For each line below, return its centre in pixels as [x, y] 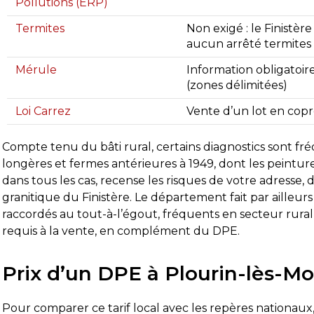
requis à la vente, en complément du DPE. [121, 231]
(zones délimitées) [237, 85]
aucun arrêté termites [249, 44]
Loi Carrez [43, 111]
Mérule [36, 70]
